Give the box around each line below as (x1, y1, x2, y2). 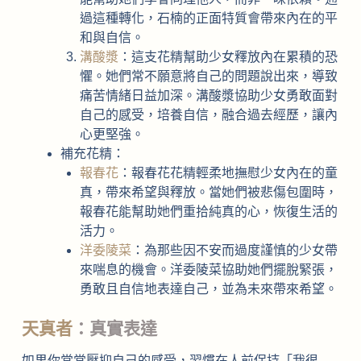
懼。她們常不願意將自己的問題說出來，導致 (79, 68, 338, 83)
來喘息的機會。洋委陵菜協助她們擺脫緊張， (79, 262, 338, 276)
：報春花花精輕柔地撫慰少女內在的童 (118, 165, 338, 180)
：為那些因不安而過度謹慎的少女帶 (131, 243, 338, 257)
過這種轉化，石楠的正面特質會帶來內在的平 (79, 10, 338, 25)
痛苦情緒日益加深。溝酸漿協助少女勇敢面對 (79, 88, 338, 102)
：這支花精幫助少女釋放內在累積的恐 (118, 49, 338, 64)
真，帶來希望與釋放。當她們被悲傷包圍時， (79, 185, 338, 199)
